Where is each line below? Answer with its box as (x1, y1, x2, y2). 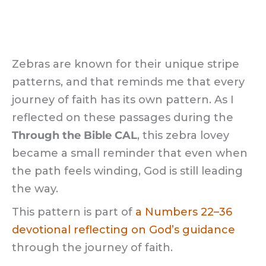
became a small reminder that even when (12, 147, 248, 160)
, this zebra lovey (137, 129, 229, 142)
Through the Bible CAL (12, 129, 137, 142)
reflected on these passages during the (12, 111, 233, 125)
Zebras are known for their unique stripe (12, 58, 239, 71)
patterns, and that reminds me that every (12, 75, 245, 89)
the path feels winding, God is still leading (12, 164, 243, 178)
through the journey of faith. (12, 241, 173, 255)
